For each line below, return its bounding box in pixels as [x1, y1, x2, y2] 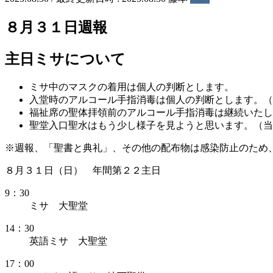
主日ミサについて [5, 51, 126, 67]
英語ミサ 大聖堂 [29, 235, 107, 246]
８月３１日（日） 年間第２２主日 [5, 165, 161, 175]
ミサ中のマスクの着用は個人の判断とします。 [29, 81, 234, 92]
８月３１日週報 [5, 19, 107, 35]
